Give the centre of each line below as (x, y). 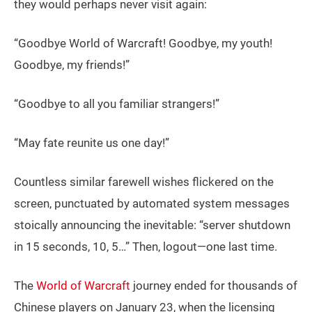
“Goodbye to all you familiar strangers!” (117, 104)
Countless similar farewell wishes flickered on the (144, 182)
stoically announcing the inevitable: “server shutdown (152, 225)
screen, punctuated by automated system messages (152, 204)
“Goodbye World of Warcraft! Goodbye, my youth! (143, 44)
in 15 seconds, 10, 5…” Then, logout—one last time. (146, 247)
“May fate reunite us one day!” (92, 143)
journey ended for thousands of (214, 286)
